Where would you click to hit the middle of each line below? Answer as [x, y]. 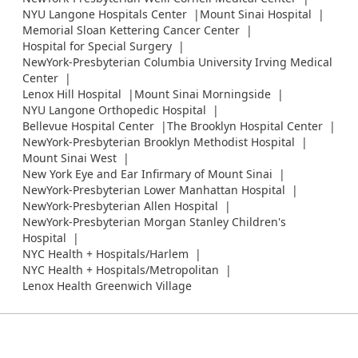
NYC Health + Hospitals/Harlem [105, 253]
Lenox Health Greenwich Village [107, 285]
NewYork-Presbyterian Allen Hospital [120, 205]
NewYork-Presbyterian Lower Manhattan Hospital [154, 189]
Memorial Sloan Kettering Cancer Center [131, 30]
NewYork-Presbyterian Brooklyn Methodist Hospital [159, 141]
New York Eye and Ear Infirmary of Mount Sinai [147, 173]
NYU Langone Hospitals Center [105, 14]
